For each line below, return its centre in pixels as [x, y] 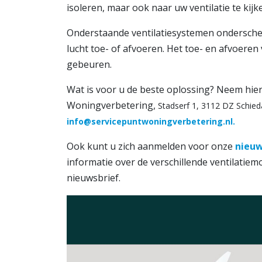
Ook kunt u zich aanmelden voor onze [151, 146]
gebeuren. [89, 64]
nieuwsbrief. [95, 177]
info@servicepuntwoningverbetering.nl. [151, 121]
